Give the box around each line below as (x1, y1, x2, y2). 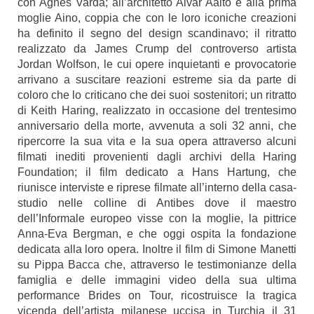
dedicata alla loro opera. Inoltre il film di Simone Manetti (18, 243, 296, 255)
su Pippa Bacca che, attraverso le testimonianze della (18, 259, 296, 271)
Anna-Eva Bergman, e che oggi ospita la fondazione (18, 228, 296, 240)
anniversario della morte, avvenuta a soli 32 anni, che (18, 120, 296, 132)
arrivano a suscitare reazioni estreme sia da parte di (18, 74, 296, 86)
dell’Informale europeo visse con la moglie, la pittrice (18, 212, 296, 224)
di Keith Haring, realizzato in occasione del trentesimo (18, 104, 296, 116)
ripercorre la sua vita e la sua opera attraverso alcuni (18, 135, 296, 147)
